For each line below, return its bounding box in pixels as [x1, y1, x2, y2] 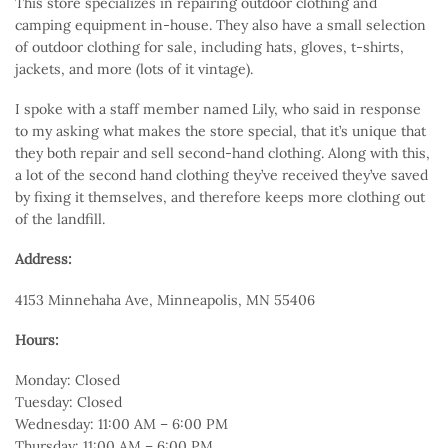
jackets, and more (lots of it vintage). [15, 59, 253, 78]
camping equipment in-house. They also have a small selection [15, 15, 426, 34]
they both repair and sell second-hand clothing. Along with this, [15, 144, 430, 163]
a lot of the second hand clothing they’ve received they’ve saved [15, 166, 428, 185]
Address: [15, 250, 72, 269]
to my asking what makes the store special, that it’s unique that [15, 122, 426, 141]
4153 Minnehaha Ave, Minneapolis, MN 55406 [15, 290, 315, 309]
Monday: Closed [15, 371, 120, 390]
